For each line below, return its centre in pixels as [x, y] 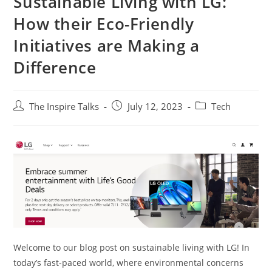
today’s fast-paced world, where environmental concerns [129, 263]
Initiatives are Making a [107, 46]
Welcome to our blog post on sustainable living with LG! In [132, 248]
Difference [55, 68]
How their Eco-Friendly [104, 24]
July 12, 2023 [155, 107]
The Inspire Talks [64, 107]
